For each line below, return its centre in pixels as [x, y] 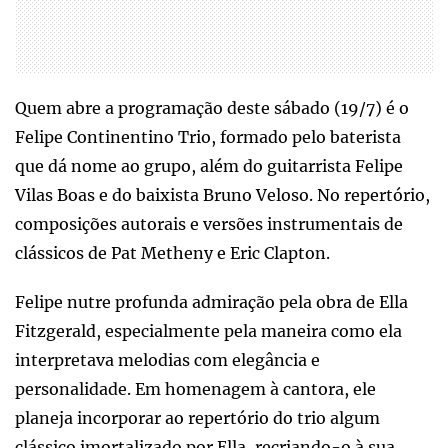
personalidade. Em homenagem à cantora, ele [195, 388]
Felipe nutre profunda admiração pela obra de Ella [211, 301]
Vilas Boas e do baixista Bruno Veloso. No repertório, [222, 194]
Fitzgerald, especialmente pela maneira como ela [208, 330]
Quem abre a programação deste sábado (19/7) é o [212, 107]
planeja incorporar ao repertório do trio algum [197, 417]
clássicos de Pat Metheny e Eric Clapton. [172, 252]
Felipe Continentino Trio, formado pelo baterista [208, 136]
